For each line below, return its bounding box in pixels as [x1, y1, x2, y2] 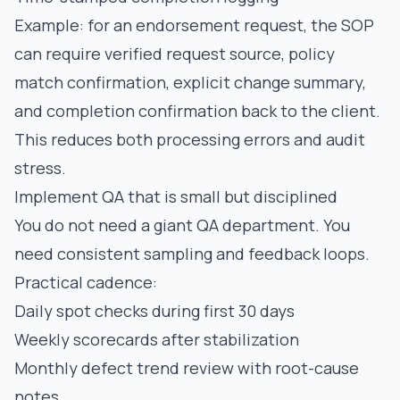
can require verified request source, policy [14, 43, 335, 64]
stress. [14, 157, 66, 179]
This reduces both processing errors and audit [14, 129, 365, 150]
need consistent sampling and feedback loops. [14, 243, 370, 264]
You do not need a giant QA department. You [14, 214, 350, 236]
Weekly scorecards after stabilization [14, 329, 299, 350]
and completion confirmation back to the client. [14, 100, 380, 121]
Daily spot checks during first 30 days [14, 300, 295, 321]
